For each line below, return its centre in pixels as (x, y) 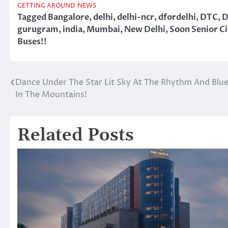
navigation (43, 103)
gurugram (38, 29)
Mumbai (103, 29)
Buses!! (32, 41)
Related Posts (76, 135)
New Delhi (145, 29)
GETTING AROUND (46, 6)
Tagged (33, 17)
